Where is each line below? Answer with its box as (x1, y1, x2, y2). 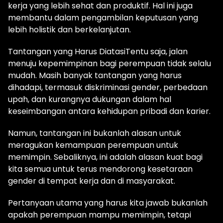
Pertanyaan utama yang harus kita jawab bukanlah (8, 197, 208, 209)
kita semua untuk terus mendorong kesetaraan (8, 163, 193, 175)
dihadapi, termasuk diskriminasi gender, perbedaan (8, 82, 208, 94)
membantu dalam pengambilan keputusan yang (8, 12, 198, 24)
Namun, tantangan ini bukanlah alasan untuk (8, 127, 181, 139)
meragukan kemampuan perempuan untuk (8, 139, 178, 151)
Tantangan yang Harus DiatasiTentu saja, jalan (8, 46, 188, 58)
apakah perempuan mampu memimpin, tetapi (8, 209, 191, 221)
